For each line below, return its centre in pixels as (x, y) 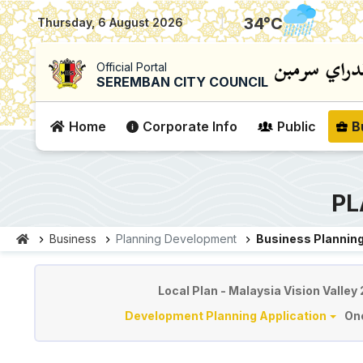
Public (297, 126)
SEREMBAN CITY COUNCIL (182, 81)
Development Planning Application (226, 316)
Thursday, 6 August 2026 (110, 22)
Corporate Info (190, 126)
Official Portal (132, 66)
